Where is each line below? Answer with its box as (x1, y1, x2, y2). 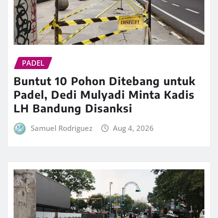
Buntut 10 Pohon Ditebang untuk (14, 73, 196, 88)
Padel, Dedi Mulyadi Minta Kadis (14, 87, 195, 101)
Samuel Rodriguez (30, 123, 92, 133)
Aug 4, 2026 (113, 123, 154, 133)
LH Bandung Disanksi (14, 101, 132, 115)
